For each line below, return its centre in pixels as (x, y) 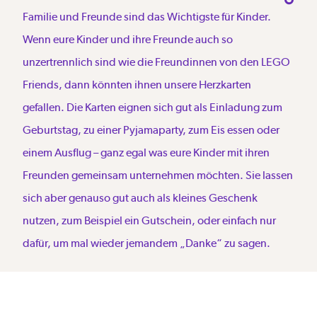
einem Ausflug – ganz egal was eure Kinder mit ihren (146, 152)
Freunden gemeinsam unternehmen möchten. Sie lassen (158, 175)
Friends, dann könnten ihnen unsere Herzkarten (137, 84)
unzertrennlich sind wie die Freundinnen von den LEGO (156, 62)
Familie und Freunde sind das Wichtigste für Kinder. (147, 16)
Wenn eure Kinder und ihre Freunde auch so (128, 39)
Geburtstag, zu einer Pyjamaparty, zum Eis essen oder (151, 129)
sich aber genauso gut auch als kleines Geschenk (140, 197)
